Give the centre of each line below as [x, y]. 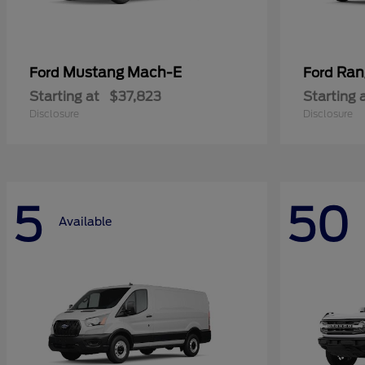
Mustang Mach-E [122, 73]
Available [85, 221]
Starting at [64, 97]
